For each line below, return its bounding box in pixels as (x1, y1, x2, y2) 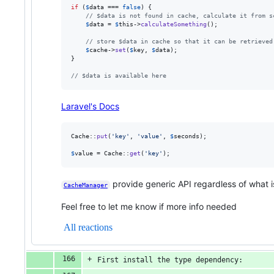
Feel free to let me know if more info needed (61, 201, 237, 212)
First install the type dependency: (97, 256, 243, 265)
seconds (174, 132, 199, 139)
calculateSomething (141, 20, 207, 28)
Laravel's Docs (61, 100, 119, 111)
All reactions (64, 221, 113, 232)
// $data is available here (71, 72, 166, 79)
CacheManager (63, 181, 108, 188)
